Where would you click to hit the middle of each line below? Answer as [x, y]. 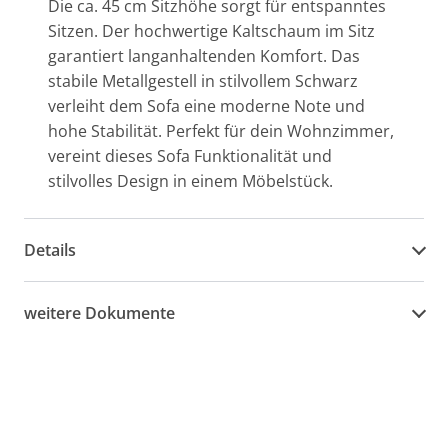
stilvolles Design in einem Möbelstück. [190, 181]
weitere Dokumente [99, 312]
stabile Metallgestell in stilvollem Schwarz [203, 81]
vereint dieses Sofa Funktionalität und [190, 156]
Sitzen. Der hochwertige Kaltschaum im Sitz [211, 31]
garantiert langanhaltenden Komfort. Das [204, 56]
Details [50, 249]
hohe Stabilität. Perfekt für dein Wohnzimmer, [221, 131]
